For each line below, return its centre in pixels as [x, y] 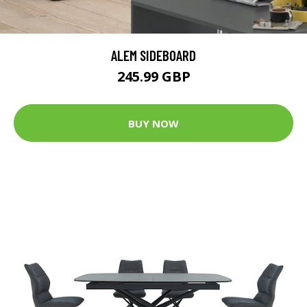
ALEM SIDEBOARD [153, 56]
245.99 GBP [153, 77]
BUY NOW [153, 123]
